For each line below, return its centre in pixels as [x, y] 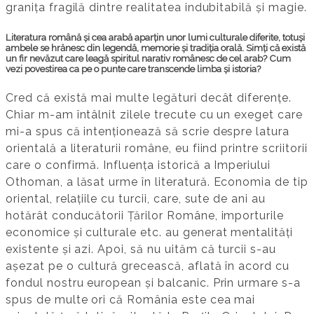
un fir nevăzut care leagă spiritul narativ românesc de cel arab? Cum [148, 58]
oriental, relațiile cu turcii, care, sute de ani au [136, 198]
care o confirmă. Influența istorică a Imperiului [138, 165]
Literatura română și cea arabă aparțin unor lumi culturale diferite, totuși [155, 37]
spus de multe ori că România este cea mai [131, 299]
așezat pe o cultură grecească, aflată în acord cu [148, 266]
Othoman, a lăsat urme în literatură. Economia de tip [157, 182]
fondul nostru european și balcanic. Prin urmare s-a [153, 282]
